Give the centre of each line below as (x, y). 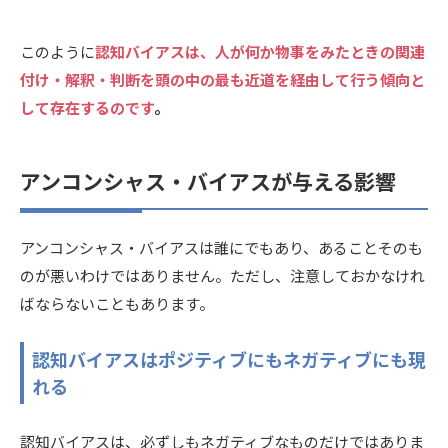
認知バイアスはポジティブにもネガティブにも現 (229, 358)
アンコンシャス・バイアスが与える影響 (208, 181)
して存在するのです (87, 108)
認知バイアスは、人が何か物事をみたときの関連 (260, 52)
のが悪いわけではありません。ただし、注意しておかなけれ (222, 275)
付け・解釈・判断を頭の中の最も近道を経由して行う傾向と (222, 80)
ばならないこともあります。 (117, 303)
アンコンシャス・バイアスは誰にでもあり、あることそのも (221, 247)
